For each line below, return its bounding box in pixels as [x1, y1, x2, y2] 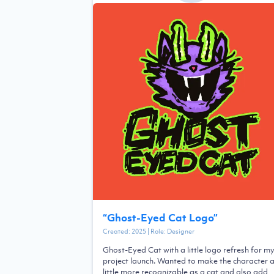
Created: [103, 226, 131, 236]
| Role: [146, 226, 167, 236]
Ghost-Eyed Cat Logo [107, 211, 213, 224]
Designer [167, 226, 194, 236]
